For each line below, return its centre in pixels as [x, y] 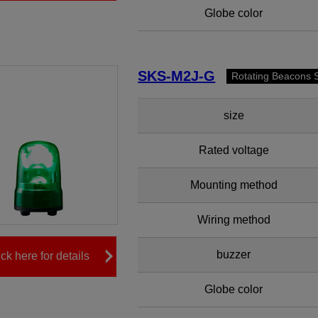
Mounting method [234, 185]
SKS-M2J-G [177, 76]
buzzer [234, 254]
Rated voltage [234, 150]
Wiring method [234, 220]
